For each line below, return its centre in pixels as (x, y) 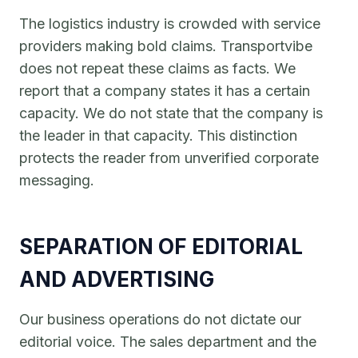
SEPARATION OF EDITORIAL (161, 247)
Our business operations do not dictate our (160, 319)
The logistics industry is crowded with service (170, 24)
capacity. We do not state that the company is (171, 113)
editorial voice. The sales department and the (168, 342)
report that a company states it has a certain (165, 91)
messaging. (57, 180)
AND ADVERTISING (117, 279)
